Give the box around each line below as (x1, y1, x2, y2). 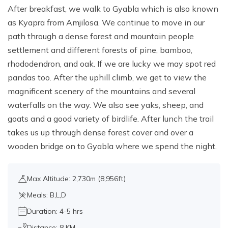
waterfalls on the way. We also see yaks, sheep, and (8, 100, 204, 110)
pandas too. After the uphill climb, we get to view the (8, 72, 207, 83)
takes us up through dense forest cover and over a (8, 127, 193, 138)
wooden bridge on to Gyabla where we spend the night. (8, 141, 217, 152)
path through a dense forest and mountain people (8, 31, 194, 42)
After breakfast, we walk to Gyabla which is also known (8, 4, 218, 14)
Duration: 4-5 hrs (27, 207, 83, 216)
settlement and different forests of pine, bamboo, (8, 45, 192, 55)
